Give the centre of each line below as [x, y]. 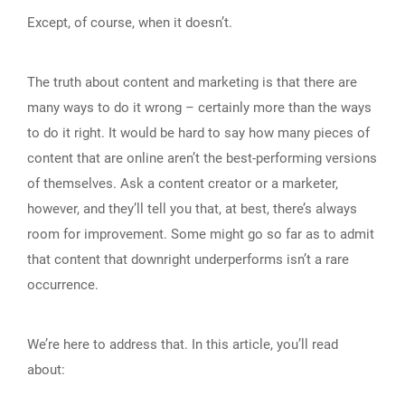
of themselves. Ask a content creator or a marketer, [183, 184]
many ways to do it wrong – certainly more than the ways [199, 108]
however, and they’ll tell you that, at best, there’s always [192, 209]
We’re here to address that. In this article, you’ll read [183, 345]
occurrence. [63, 285]
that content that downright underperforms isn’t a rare [188, 260]
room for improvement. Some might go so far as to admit [201, 235]
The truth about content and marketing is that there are [192, 83]
